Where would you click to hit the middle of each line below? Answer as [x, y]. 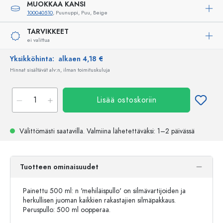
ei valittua [38, 40]
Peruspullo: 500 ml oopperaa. [67, 210]
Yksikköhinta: [34, 59]
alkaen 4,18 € [81, 59]
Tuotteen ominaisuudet [59, 167]
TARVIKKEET [48, 32]
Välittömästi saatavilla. [52, 131]
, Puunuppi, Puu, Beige [80, 13]
